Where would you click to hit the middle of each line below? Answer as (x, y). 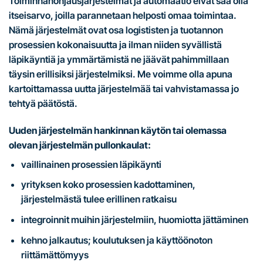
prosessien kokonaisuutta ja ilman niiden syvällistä (115, 44)
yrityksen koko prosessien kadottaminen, (108, 185)
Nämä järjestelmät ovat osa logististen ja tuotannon (116, 30)
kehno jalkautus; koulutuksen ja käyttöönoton (117, 240)
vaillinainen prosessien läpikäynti (91, 164)
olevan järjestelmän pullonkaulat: (80, 145)
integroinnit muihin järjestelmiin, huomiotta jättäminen (134, 219)
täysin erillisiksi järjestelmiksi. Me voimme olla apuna (121, 74)
